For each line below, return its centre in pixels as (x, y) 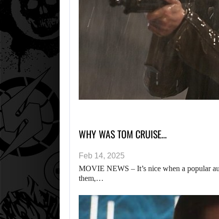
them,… (91, 178)
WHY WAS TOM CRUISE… (123, 134)
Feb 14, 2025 (102, 156)
